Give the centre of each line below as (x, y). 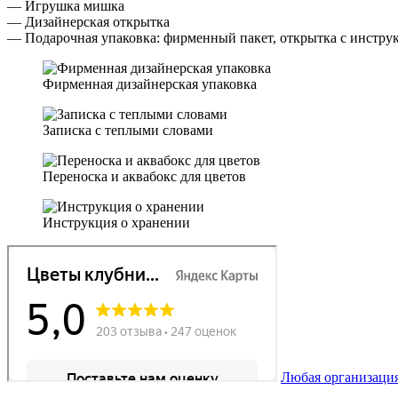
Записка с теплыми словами (128, 130)
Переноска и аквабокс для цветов (144, 176)
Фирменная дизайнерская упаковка (150, 84)
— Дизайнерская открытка (88, 21)
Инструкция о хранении (116, 222)
